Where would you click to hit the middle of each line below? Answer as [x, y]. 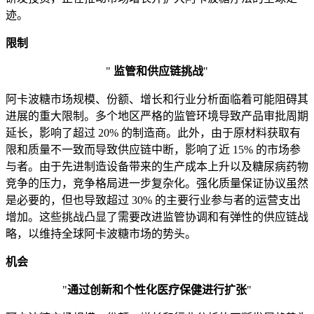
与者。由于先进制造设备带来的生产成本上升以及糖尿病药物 [157, 167]
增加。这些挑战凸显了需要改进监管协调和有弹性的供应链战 [157, 217]
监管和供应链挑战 [157, 71]
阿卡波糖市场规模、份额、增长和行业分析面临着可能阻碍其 [157, 100]
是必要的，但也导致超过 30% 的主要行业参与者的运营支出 [153, 200]
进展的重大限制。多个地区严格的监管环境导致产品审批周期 [157, 116]
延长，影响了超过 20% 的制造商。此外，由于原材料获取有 [153, 133]
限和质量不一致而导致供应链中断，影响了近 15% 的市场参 [153, 150]
